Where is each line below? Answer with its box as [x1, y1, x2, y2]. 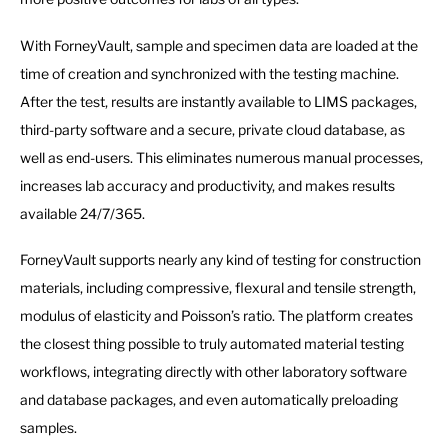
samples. [20, 418, 77, 436]
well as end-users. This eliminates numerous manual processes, [20, 148, 423, 166]
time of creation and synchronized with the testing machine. [20, 64, 399, 82]
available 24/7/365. [20, 204, 145, 222]
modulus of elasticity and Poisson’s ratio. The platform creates [20, 306, 413, 324]
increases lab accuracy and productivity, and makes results [20, 176, 395, 194]
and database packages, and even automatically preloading [20, 390, 398, 408]
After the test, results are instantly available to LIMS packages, [20, 92, 417, 110]
